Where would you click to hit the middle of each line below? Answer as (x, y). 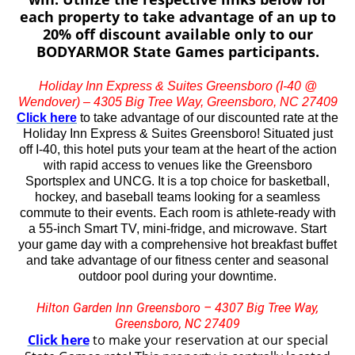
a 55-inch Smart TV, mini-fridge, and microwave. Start (177, 228)
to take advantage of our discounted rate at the (208, 117)
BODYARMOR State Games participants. (177, 51)
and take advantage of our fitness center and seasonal (177, 260)
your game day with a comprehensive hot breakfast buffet (177, 244)
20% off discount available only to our (177, 34)
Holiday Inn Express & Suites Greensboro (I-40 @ (177, 86)
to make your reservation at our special (210, 340)
